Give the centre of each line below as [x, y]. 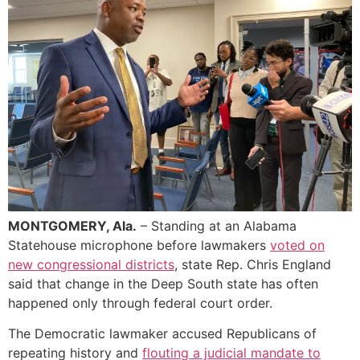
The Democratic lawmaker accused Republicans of [162, 334]
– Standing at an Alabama [217, 226]
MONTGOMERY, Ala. [72, 226]
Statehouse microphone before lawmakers [139, 245]
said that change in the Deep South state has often [163, 284]
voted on [297, 245]
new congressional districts [91, 264]
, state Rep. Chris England [253, 264]
